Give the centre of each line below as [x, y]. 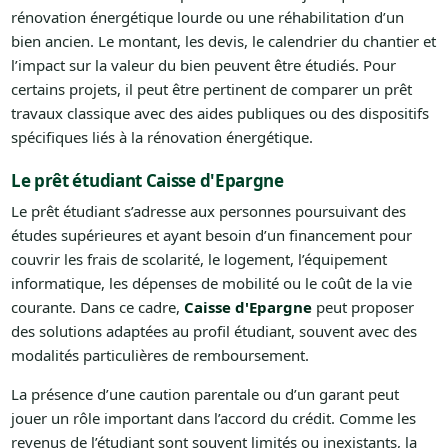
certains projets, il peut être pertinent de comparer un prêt [211, 88]
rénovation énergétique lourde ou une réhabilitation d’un [207, 16]
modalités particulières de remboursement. [159, 354]
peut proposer [362, 306]
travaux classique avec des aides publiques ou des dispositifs [219, 112]
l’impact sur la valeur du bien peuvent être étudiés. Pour [203, 64]
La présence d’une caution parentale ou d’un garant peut [204, 393]
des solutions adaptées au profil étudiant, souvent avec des [213, 330]
